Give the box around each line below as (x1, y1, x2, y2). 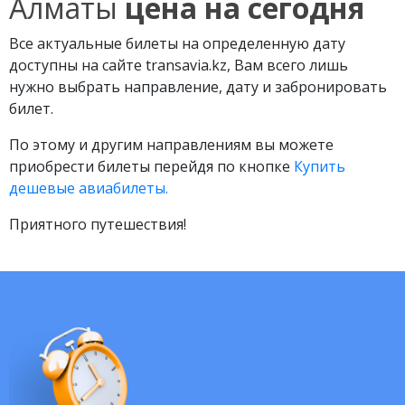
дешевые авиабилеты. (9, 178, 168, 198)
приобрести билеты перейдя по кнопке (9, 156, 294, 176)
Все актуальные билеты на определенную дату (9, 33, 345, 53)
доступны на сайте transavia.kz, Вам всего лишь (9, 55, 348, 75)
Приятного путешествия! (9, 214, 186, 234)
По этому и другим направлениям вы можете (9, 135, 334, 155)
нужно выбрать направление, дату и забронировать (9, 77, 387, 97)
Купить (294, 156, 345, 176)
